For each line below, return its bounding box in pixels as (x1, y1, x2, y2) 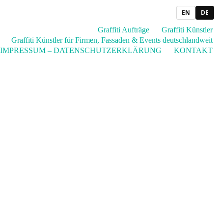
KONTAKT (174, 46, 213, 55)
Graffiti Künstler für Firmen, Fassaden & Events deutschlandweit (11, 36, 213, 44)
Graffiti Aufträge (98, 26, 149, 34)
